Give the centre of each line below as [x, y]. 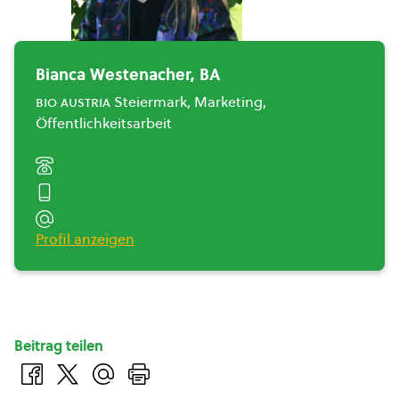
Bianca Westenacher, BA [128, 74]
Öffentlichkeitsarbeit [104, 123]
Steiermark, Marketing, [188, 102]
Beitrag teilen [59, 346]
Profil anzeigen [85, 239]
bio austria [73, 102]
